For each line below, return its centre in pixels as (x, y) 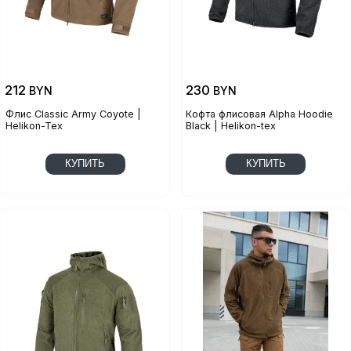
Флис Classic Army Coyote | (73, 114)
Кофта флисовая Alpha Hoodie (260, 114)
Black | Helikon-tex (231, 126)
